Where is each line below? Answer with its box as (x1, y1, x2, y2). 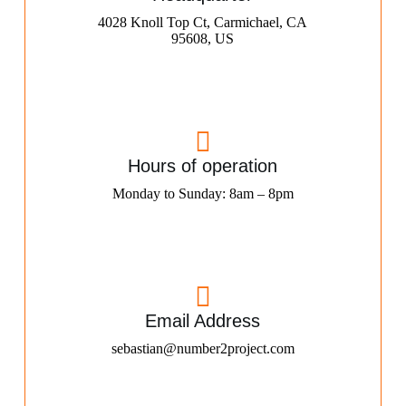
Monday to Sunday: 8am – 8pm (111, 185, 294, 201)
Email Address (145, 310, 261, 331)
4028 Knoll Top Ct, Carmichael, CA (98, 14, 308, 30)
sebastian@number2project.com (111, 340, 295, 356)
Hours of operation (128, 155, 278, 176)
